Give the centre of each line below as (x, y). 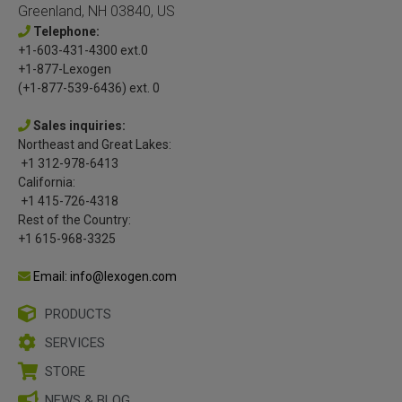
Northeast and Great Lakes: (95, 145)
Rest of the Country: (74, 220)
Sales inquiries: (79, 126)
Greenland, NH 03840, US (96, 12)
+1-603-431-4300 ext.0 (83, 51)
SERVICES (75, 343)
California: (47, 183)
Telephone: (66, 32)
